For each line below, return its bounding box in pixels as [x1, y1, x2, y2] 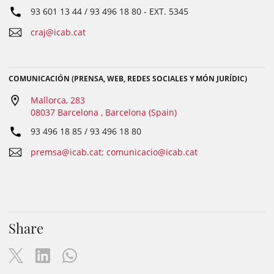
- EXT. [144, 6, 166, 17]
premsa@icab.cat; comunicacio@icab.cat [31, 146, 198, 158]
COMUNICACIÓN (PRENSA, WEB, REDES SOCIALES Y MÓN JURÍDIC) [9, 73, 247, 84]
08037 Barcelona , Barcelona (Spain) [31, 106, 177, 118]
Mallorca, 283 [31, 94, 85, 106]
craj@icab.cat [31, 26, 86, 38]
